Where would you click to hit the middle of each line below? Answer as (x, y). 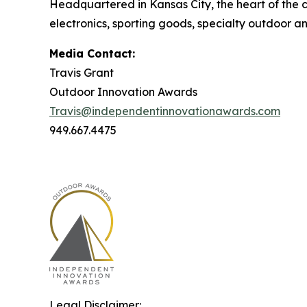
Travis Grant (82, 73)
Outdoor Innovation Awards (123, 92)
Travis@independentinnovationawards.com (165, 111)
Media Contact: (92, 54)
